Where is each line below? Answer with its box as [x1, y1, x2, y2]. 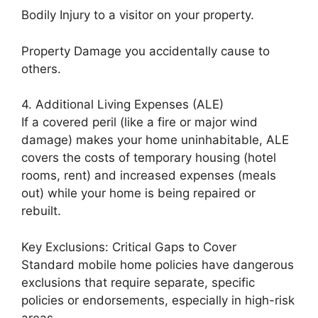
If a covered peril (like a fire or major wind [21, 115, 258, 129]
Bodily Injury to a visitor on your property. [21, 8, 254, 22]
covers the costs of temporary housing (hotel [21, 150, 276, 165]
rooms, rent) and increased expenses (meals [21, 168, 276, 182]
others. [21, 61, 61, 76]
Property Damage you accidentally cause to [21, 43, 270, 58]
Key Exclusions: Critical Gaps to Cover [21, 239, 236, 254]
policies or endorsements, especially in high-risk [21, 292, 295, 307]
